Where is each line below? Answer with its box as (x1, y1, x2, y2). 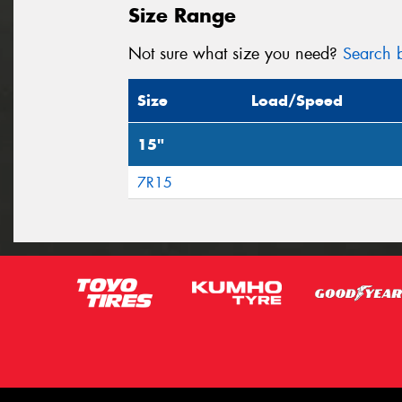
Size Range (128, 2, 236, 28)
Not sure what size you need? (128, 42, 343, 65)
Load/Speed (251, 91, 343, 111)
